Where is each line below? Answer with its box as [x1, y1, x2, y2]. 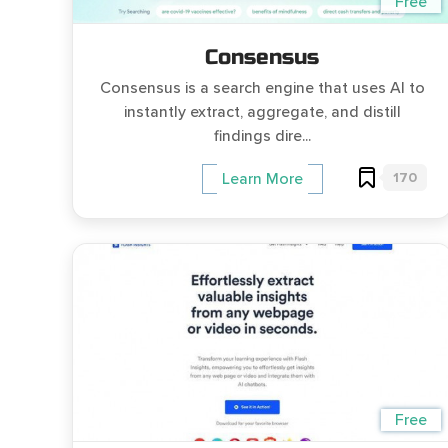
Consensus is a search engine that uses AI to [99, 78, 425, 98]
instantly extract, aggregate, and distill [123, 102, 401, 122]
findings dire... [213, 126, 311, 146]
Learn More [221, 169, 303, 190]
